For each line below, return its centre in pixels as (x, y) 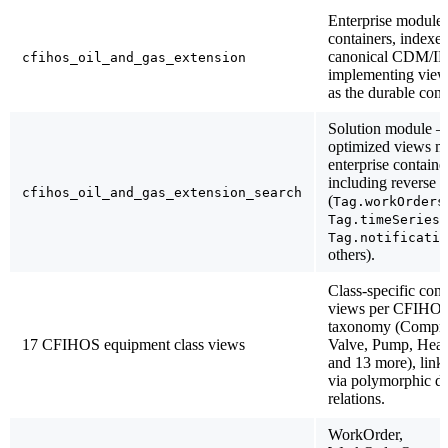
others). (351, 254)
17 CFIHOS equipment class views (133, 344)
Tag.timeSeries (384, 219)
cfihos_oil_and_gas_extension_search (162, 192)
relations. (356, 398)
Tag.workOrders (389, 201)
